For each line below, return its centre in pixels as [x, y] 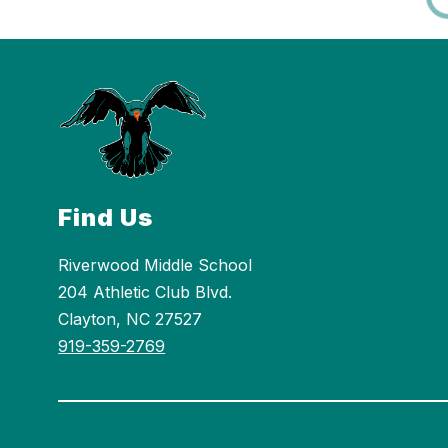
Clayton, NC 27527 [130, 318]
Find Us [106, 217]
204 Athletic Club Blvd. [145, 291]
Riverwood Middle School [155, 264]
